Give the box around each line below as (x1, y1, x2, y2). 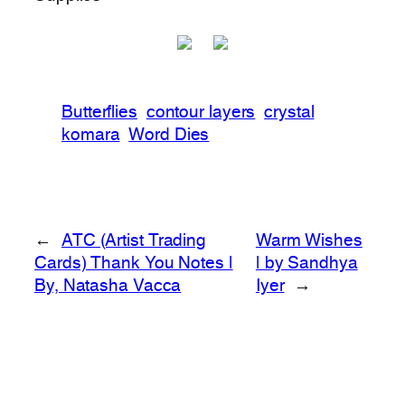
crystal (264, 104, 315, 121)
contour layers (146, 104, 256, 121)
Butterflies (61, 104, 137, 121)
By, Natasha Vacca (34, 278, 182, 296)
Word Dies (128, 127, 210, 144)
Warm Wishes (255, 233, 363, 250)
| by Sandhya (255, 256, 358, 273)
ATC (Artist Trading (61, 233, 207, 250)
